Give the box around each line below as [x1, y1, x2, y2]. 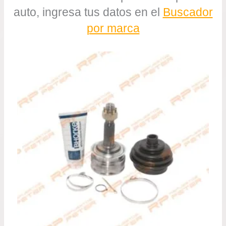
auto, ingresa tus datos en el [13, 6, 163, 19]
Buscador [162, 6, 213, 19]
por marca [86, 22, 140, 35]
